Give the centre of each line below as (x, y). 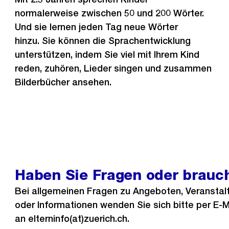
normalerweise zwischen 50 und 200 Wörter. (110, 13)
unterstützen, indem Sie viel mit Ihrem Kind (107, 54)
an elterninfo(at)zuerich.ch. (72, 219)
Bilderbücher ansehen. (63, 82)
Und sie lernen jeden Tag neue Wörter (97, 27)
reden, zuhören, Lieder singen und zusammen (113, 68)
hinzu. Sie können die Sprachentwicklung (103, 41)
